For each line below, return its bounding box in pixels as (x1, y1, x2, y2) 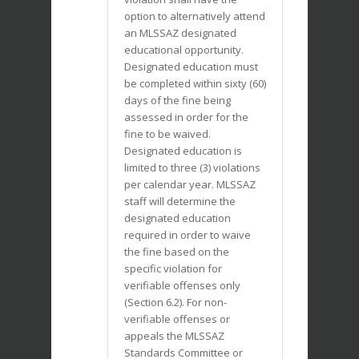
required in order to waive (124, 228, 251, 243)
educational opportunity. (124, 42, 244, 58)
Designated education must (124, 59, 258, 75)
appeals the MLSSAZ (124, 329, 224, 344)
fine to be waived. (124, 127, 211, 142)
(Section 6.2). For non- (124, 295, 227, 310)
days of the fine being (124, 93, 231, 108)
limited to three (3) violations (124, 160, 260, 175)
